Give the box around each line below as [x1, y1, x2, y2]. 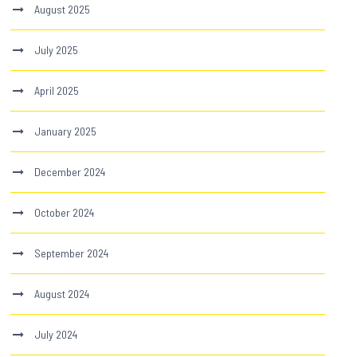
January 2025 [34, 124, 97, 138]
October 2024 [34, 205, 95, 219]
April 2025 [34, 83, 80, 97]
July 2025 [34, 42, 79, 57]
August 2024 [34, 286, 90, 300]
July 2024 [34, 327, 78, 341]
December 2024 [34, 164, 106, 178]
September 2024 [34, 245, 109, 260]
